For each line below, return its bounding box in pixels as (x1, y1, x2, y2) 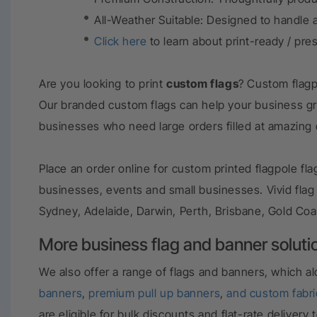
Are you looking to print (39, 76, 166, 91)
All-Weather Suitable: (94, 13, 204, 27)
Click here (94, 34, 146, 48)
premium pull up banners (88, 286, 221, 300)
